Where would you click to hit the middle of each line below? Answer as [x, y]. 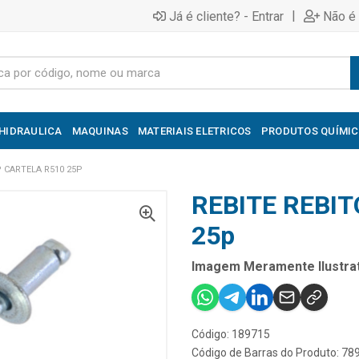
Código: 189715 [231, 334]
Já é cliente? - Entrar [226, 16]
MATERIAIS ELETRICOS [194, 131]
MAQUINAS [100, 131]
